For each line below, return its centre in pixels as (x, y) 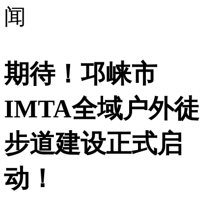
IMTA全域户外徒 (102, 109)
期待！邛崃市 (81, 74)
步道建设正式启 (93, 143)
